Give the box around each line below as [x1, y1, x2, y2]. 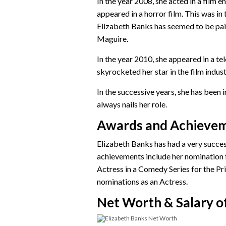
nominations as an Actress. [97, 176, 188, 186]
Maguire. [97, 33, 128, 43]
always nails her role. [97, 99, 167, 109]
